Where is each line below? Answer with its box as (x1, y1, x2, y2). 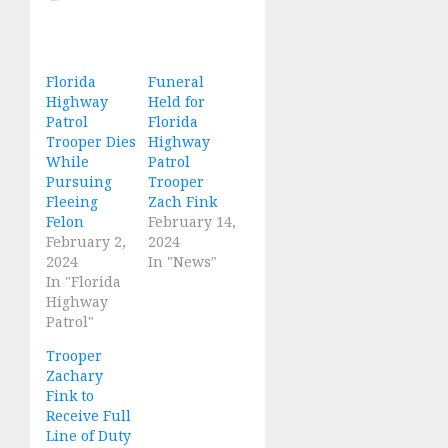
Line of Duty (46, 425, 131, 445)
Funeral (147, 71, 204, 91)
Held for (147, 91, 205, 111)
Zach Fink (147, 191, 217, 211)
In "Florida (46, 271, 121, 291)
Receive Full (46, 405, 131, 425)
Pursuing (46, 171, 112, 191)
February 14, (147, 211, 236, 231)
